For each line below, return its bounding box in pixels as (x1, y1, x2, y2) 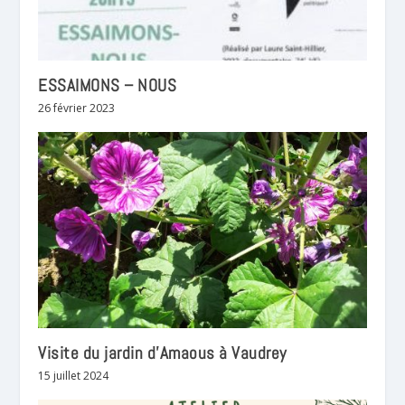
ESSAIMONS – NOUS (38, 73, 177, 97)
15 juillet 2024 (38, 368, 109, 384)
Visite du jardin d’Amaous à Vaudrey (38, 342, 287, 365)
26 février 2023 (38, 99, 116, 116)
